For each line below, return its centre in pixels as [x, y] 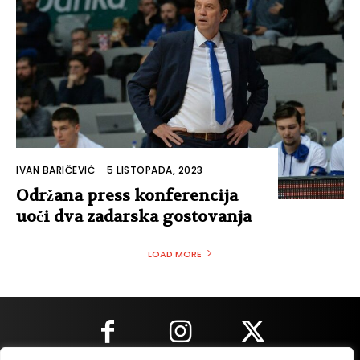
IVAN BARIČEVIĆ [55, 170]
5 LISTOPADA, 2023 [155, 170]
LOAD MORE [174, 254]
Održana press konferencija [127, 196]
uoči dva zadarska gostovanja [134, 217]
